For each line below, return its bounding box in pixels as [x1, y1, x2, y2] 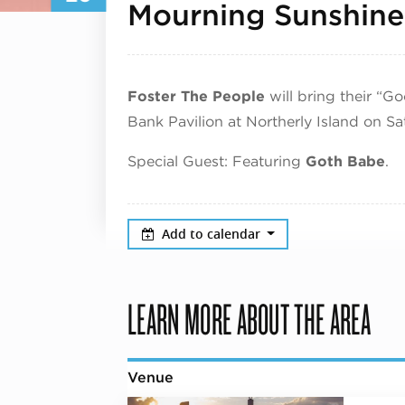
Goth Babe [306, 152, 385, 170]
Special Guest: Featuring [127, 152, 306, 170]
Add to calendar [161, 224, 264, 242]
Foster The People [127, 87, 265, 105]
